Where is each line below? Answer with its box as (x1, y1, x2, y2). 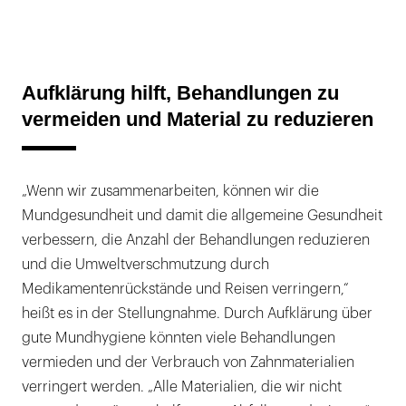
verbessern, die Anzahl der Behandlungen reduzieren (22, 232, 370, 247)
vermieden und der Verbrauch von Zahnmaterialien (22, 354, 354, 370)
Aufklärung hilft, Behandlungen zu (22, 81, 339, 104)
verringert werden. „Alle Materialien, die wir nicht (22, 379, 342, 394)
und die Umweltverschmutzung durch (22, 256, 269, 272)
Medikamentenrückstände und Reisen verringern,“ (22, 281, 349, 296)
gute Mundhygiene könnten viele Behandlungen (22, 330, 335, 345)
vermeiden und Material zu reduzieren (22, 107, 373, 130)
